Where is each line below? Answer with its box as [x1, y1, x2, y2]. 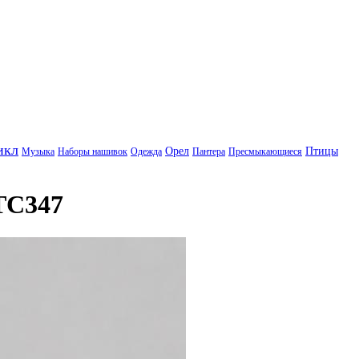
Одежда [131, 145, 162, 157]
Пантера [192, 145, 225, 157]
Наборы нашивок [58, 145, 127, 157]
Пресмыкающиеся [228, 145, 302, 157]
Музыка [22, 145, 54, 157]
